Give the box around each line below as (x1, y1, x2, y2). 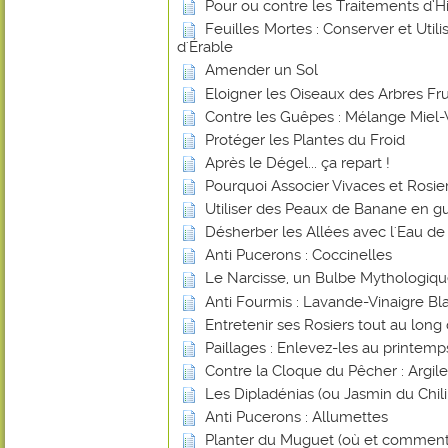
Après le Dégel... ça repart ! (205, 153, 390, 172)
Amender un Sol (205, 61, 318, 80)
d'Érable (177, 38, 233, 57)
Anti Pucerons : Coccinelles (205, 246, 392, 265)
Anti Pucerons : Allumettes (205, 408, 388, 427)
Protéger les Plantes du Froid (205, 130, 405, 149)
